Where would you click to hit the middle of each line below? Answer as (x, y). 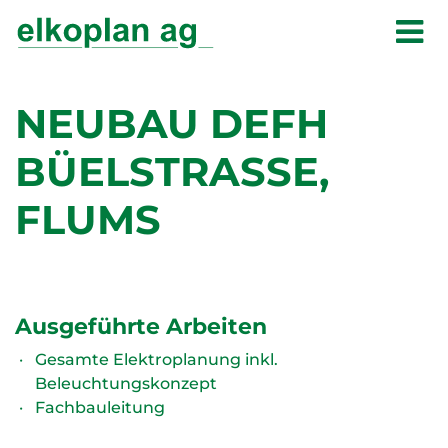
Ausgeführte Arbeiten (141, 326)
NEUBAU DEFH (171, 123)
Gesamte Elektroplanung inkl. (156, 359)
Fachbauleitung (100, 407)
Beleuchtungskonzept (126, 383)
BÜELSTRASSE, (172, 171)
